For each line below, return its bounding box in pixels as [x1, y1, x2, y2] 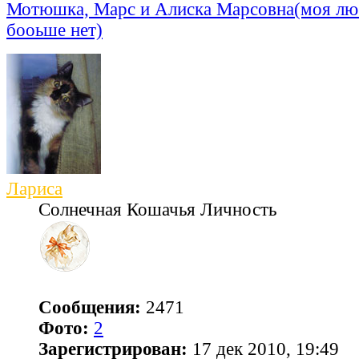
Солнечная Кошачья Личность [38, 200, 276, 220]
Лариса [6, 179, 63, 200]
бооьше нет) [6, 20, 103, 41]
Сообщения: [38, 297, 141, 318]
